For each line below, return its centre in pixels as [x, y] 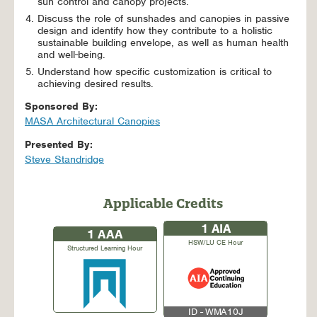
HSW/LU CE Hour [216, 242]
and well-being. [71, 54]
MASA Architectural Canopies [92, 121]
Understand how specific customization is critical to [155, 71]
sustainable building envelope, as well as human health [163, 42]
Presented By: [60, 144]
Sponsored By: [63, 106]
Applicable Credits [163, 203]
